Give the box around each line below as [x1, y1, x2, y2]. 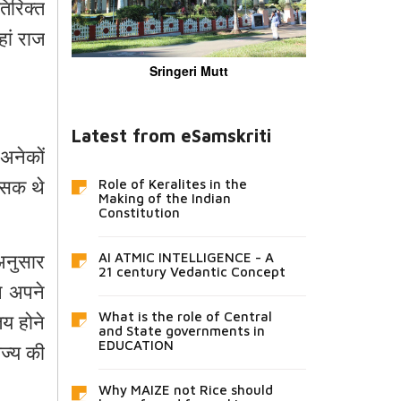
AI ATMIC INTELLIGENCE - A [98, 250, 274, 266]
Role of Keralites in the [98, 176, 247, 192]
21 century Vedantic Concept [98, 264, 286, 280]
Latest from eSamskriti [71, 125, 271, 147]
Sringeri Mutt [149, 62, 228, 81]
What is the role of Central [98, 309, 272, 325]
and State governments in [98, 323, 265, 339]
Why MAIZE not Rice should [98, 382, 273, 398]
